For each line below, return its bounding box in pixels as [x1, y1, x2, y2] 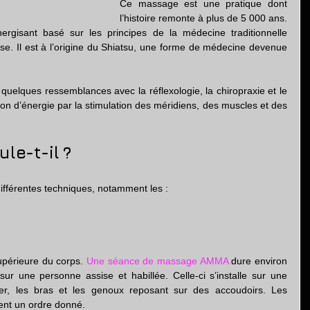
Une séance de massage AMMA [86, 255, 228, 266]
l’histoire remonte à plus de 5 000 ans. [120, 12, 287, 24]
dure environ [228, 255, 288, 266]
